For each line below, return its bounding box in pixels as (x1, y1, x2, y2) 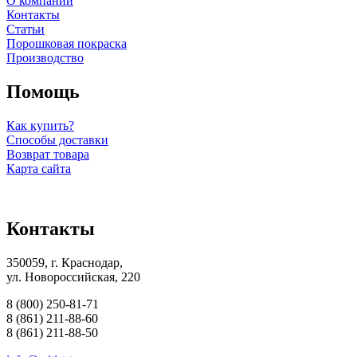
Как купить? (6, 118, 74, 132)
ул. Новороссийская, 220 (6, 270, 140, 284)
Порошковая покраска (6, 36, 127, 50)
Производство (6, 50, 84, 65)
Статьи (6, 22, 45, 36)
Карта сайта (6, 161, 71, 175)
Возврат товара (6, 147, 89, 161)
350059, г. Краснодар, (6, 256, 123, 270)
